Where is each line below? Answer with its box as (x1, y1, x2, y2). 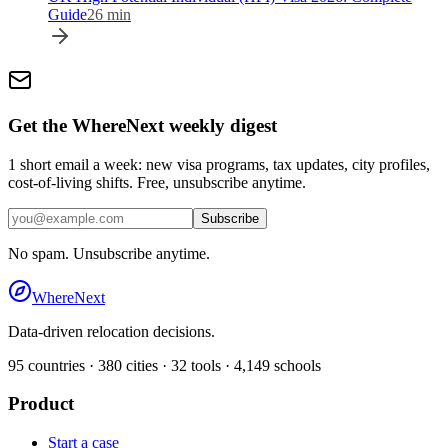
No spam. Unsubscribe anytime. (8, 244, 210, 262)
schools (270, 356, 321, 374)
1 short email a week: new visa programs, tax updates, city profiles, (8, 155, 430, 173)
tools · (187, 356, 234, 374)
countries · (24, 356, 98, 374)
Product (8, 393, 74, 415)
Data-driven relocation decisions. (8, 322, 215, 340)
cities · (122, 356, 167, 374)
